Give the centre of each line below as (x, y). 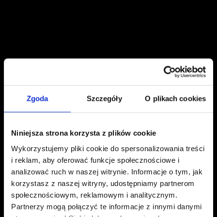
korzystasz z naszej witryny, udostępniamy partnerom (103, 183)
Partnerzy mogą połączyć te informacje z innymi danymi (107, 206)
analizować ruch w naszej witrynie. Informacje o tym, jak (107, 171)
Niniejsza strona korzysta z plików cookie (84, 133)
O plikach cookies (176, 98)
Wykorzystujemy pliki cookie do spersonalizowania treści (108, 148)
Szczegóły (104, 98)
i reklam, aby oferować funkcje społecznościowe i (95, 160)
